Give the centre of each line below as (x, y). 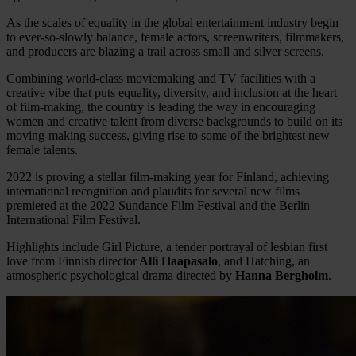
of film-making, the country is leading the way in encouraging (161, 106)
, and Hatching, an (264, 261)
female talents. (42, 149)
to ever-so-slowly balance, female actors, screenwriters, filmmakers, (175, 37)
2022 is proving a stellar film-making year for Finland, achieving (168, 176)
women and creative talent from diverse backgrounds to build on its (174, 121)
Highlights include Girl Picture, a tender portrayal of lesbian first (167, 246)
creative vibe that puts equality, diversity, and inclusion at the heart (172, 92)
